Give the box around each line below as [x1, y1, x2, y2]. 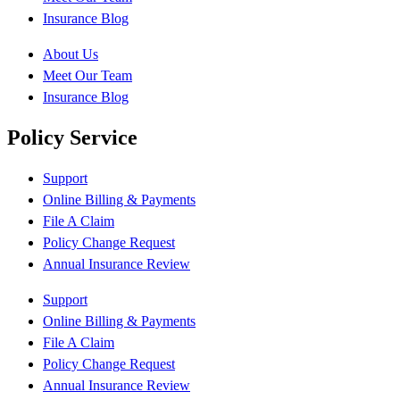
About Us [43, 46, 98, 62]
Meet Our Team [43, 67, 132, 83]
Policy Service [7, 125, 137, 149]
